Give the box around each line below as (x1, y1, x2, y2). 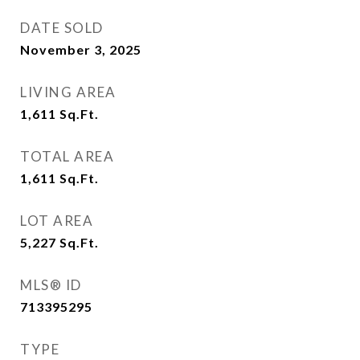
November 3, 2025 (20, 42, 141, 58)
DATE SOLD (20, 19, 104, 37)
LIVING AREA (20, 84, 117, 101)
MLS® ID (20, 276, 82, 294)
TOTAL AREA (20, 148, 114, 166)
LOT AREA (20, 212, 93, 230)
